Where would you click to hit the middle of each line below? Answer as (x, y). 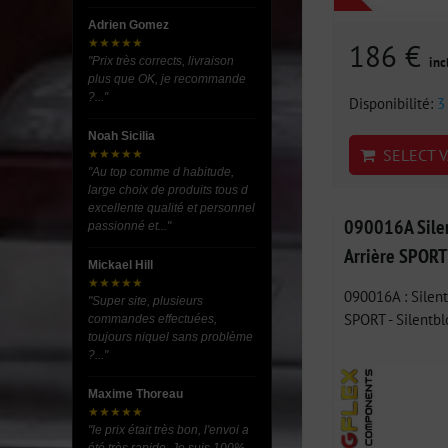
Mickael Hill (120, 265)
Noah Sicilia (121, 136)
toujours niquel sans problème (170, 337)
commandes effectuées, (152, 319)
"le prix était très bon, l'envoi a (168, 430)
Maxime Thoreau (135, 394)
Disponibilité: (393, 102)
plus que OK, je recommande (167, 79)
